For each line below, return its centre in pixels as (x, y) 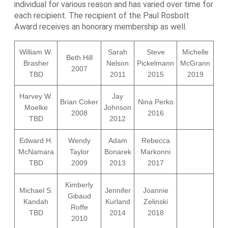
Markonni (155, 152)
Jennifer (118, 191)
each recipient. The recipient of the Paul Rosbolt (102, 16)
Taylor (79, 152)
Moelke (36, 108)
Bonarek (118, 152)
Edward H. (36, 141)
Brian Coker (79, 102)
